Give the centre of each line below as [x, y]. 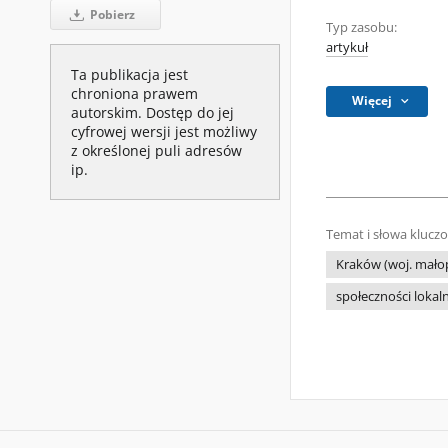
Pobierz [110, 14]
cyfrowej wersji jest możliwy [164, 131]
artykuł [347, 47]
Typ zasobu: [361, 27]
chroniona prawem [134, 93]
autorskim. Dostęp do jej [152, 112]
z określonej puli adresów [156, 150]
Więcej [372, 100]
